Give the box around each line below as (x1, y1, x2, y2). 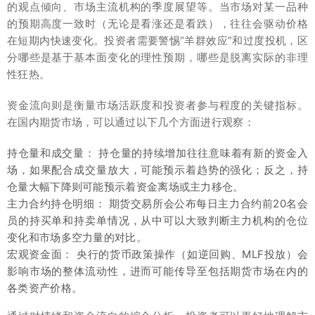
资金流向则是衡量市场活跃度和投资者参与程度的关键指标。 (7, 98, 308, 112)
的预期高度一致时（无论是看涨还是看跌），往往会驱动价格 (7, 17, 308, 31)
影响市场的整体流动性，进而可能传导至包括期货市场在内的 (7, 264, 308, 278)
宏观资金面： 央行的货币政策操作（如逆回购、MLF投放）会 (7, 247, 308, 262)
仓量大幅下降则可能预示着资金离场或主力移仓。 (7, 180, 244, 194)
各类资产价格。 (7, 281, 83, 295)
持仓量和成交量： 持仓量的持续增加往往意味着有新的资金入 (7, 146, 308, 160)
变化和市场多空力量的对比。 (7, 231, 147, 245)
